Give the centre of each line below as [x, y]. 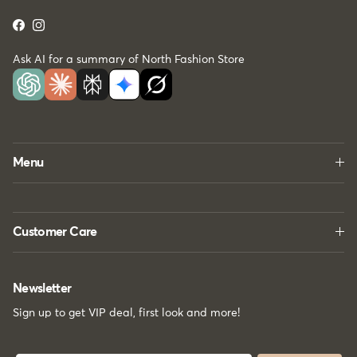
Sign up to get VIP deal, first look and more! [126, 313]
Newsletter [42, 288]
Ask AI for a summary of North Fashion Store [129, 59]
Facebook [43, 29]
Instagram [64, 29]
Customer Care [55, 231]
